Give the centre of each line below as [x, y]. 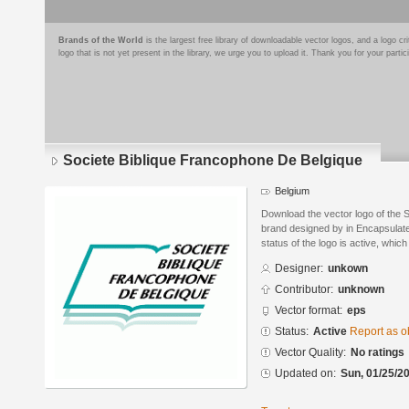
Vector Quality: [310, 353]
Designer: [299, 269]
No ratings [378, 353]
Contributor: [304, 290]
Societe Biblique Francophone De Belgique [213, 160]
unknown [361, 290]
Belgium [292, 191]
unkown [348, 269]
